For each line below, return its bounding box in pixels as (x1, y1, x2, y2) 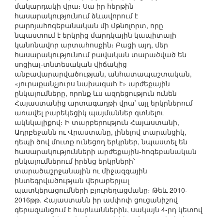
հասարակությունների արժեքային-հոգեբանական (15, 146, 197, 156)
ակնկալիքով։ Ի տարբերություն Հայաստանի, (15, 117, 179, 127)
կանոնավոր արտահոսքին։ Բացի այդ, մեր (15, 40, 168, 50)
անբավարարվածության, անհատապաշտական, (15, 69, 192, 79)
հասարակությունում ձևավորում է (15, 11, 138, 21)
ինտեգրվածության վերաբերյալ (15, 175, 129, 186)
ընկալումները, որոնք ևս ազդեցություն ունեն (15, 88, 177, 98)
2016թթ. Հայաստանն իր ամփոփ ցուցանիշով (15, 195, 178, 205)
